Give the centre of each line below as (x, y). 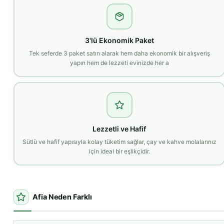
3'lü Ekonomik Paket (119, 40)
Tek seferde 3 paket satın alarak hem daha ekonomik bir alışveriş (119, 53)
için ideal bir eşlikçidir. (119, 151)
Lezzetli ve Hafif (119, 128)
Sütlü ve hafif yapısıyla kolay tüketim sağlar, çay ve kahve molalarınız (119, 141)
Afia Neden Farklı (62, 197)
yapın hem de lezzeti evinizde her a (119, 62)
